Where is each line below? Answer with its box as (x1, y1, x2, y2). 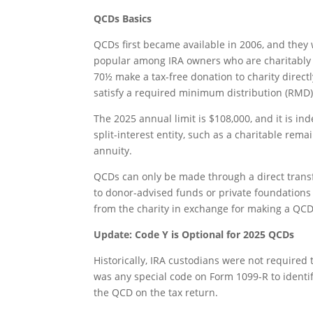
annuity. (94, 144, 133, 157)
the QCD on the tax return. (94, 286, 219, 299)
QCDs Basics (94, 12, 152, 25)
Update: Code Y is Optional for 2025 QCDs (94, 228, 295, 241)
